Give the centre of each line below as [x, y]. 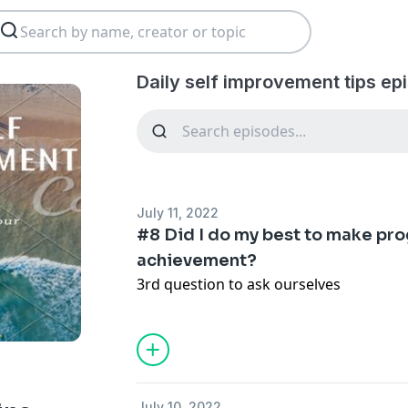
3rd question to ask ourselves [239, 284]
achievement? [197, 260]
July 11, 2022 [178, 213]
